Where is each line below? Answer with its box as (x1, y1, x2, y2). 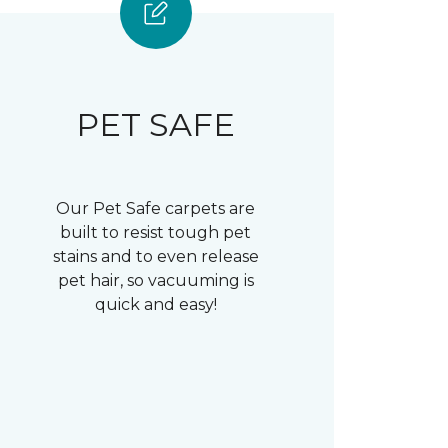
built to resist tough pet (60, 222, 252, 242)
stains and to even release (52, 246, 259, 266)
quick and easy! (94, 294, 217, 314)
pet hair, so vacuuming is (57, 270, 254, 290)
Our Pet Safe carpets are (56, 198, 256, 218)
